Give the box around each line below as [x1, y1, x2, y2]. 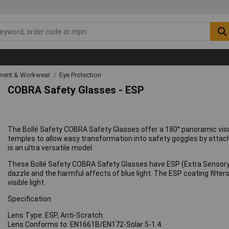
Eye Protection [59, 71, 101, 79]
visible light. [8, 178, 46, 187]
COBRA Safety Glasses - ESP [8, 84, 145, 97]
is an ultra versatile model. [8, 144, 94, 152]
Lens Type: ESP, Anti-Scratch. [8, 211, 105, 220]
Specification [8, 195, 52, 203]
